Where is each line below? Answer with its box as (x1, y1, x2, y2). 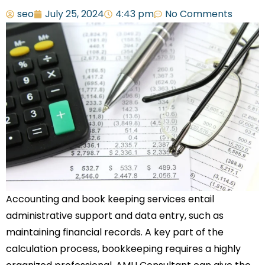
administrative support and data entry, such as (6, 208, 224, 222)
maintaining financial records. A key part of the (6, 225, 224, 239)
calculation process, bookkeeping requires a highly (6, 241, 241, 256)
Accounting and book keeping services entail (6, 192, 214, 206)
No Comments (165, 7, 232, 21)
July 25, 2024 (45, 7, 104, 21)
